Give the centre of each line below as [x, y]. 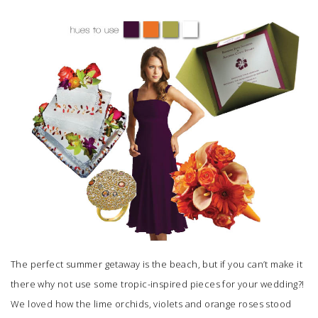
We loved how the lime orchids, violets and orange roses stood [151, 303]
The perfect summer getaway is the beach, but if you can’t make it [157, 264]
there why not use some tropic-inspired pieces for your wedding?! [158, 284]
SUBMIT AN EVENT [76, 57]
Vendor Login [103, 165]
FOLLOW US [56, 87]
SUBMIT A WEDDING [80, 38]
